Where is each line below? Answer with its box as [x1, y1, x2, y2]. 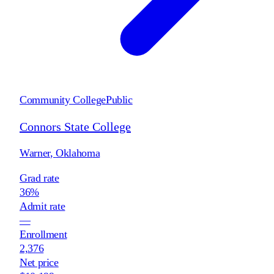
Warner [20, 146, 50, 159]
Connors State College [20, 119, 131, 133]
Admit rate [20, 199, 65, 212]
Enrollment [20, 228, 67, 240]
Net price [20, 256, 59, 268]
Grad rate [20, 171, 59, 184]
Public [105, 93, 133, 106]
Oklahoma [56, 146, 100, 159]
